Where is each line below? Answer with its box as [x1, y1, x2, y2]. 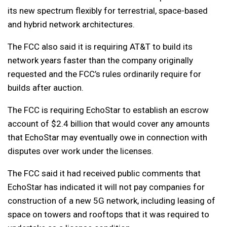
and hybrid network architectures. [8, 19, 135, 30]
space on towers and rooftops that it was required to [8, 209, 209, 220]
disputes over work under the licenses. [8, 146, 154, 157]
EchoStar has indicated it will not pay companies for [8, 182, 205, 193]
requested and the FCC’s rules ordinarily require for [8, 69, 201, 80]
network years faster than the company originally [8, 55, 193, 66]
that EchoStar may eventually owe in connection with [8, 132, 207, 143]
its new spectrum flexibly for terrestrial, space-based [8, 6, 208, 16]
